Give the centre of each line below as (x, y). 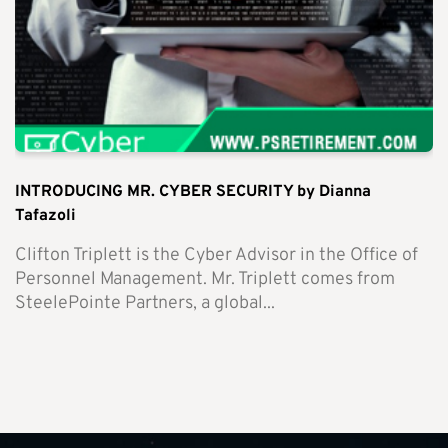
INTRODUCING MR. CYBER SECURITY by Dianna (193, 191)
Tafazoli (45, 215)
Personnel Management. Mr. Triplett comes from (205, 279)
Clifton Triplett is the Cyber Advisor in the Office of (216, 255)
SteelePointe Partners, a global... (145, 303)
